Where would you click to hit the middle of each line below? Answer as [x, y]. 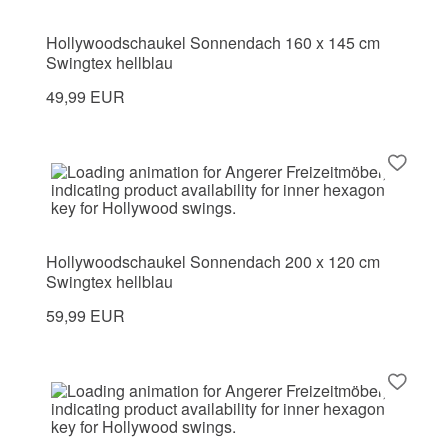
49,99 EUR [85, 96]
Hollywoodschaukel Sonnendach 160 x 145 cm [213, 42]
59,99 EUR [85, 315]
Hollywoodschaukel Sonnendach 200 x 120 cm [213, 261]
